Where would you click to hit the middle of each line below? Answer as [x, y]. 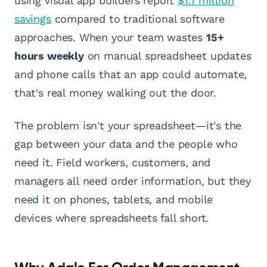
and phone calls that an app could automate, [131, 74]
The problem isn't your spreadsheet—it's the [128, 126]
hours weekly [49, 56]
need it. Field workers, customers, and [113, 163]
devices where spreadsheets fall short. [112, 218]
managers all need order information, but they [133, 181]
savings [33, 19]
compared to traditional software [138, 19]
